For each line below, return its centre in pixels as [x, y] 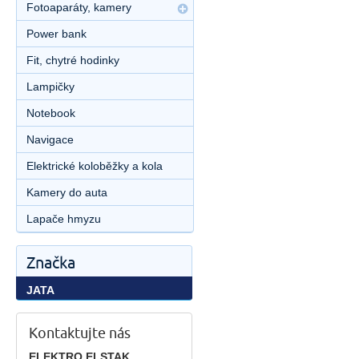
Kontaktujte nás [80, 333]
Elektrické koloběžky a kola [95, 166]
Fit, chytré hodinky [73, 60]
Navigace [50, 139]
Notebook [51, 113]
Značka [51, 263]
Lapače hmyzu [64, 219]
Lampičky [50, 87]
